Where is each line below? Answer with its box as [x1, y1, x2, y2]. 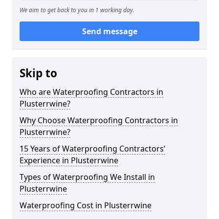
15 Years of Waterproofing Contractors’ [20, 143, 165, 154]
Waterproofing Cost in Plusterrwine [20, 200, 152, 211]
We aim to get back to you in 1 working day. [20, 6, 134, 14]
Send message [82, 26, 137, 37]
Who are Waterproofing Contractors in [20, 87, 163, 97]
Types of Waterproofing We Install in [20, 172, 155, 182]
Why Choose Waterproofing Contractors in [20, 115, 178, 126]
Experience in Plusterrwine [20, 155, 118, 166]
